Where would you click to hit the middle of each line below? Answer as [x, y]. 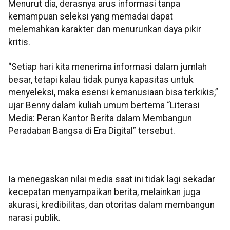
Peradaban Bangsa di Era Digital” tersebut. [92, 131]
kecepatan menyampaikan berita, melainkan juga [104, 192]
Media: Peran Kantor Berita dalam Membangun [100, 118]
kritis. [19, 42]
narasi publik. [34, 218]
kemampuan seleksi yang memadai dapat [91, 17]
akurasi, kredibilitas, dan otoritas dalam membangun [111, 205]
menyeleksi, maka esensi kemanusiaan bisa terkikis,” [113, 92]
